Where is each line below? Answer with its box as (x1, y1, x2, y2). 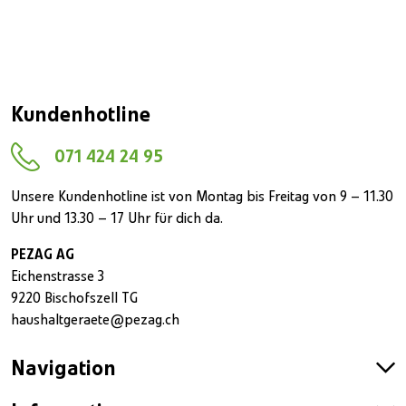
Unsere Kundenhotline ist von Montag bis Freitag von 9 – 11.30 (11, 189, 393, 205)
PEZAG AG (11, 247, 74, 263)
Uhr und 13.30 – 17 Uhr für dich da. (11, 211, 223, 227)
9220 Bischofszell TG (11, 291, 138, 306)
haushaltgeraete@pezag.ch (11, 313, 179, 328)
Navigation (11, 358, 116, 381)
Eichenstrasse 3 (11, 269, 104, 285)
